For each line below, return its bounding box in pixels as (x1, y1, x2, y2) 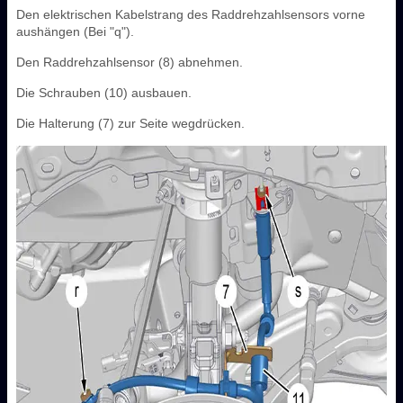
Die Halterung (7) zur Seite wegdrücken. (16, 115, 245, 130)
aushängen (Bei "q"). (16, 23, 134, 39)
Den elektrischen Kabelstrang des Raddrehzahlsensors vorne (16, 6, 365, 22)
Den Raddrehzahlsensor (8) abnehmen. (16, 54, 243, 69)
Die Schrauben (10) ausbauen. (16, 85, 192, 100)
